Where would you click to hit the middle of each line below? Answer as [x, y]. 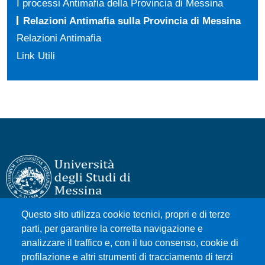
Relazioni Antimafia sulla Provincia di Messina [132, 20]
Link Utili [36, 55]
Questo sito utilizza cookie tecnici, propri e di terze [126, 215]
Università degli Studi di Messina [79, 224]
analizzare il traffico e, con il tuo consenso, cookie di [130, 243]
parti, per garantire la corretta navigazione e [112, 229]
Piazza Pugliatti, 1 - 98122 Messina [80, 238]
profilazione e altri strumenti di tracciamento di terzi [127, 257]
